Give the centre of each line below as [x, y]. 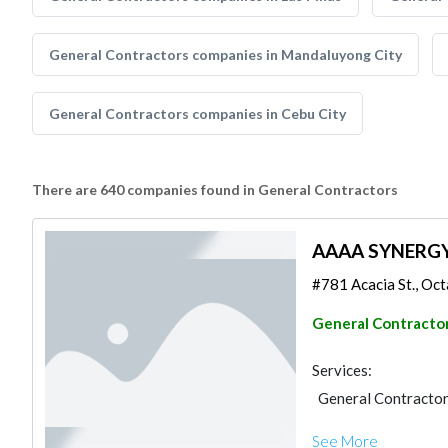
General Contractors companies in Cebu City [197, 113]
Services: [341, 370]
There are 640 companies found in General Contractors [215, 189]
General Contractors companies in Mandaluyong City [225, 54]
